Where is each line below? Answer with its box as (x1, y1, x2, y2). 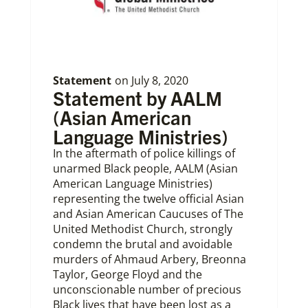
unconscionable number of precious (53, 282, 241, 298)
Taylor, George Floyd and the (53, 267, 202, 283)
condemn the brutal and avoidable (53, 236, 232, 252)
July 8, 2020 (131, 73, 188, 89)
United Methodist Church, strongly (53, 221, 232, 237)
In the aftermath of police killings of (53, 146, 235, 162)
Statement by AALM (53, 85, 222, 111)
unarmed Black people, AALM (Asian (53, 161, 238, 177)
